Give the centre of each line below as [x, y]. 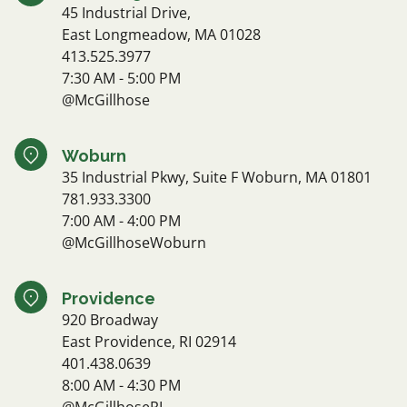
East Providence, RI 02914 [149, 342]
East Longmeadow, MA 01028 [161, 35]
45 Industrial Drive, [126, 13]
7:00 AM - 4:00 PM [121, 221]
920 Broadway [110, 320]
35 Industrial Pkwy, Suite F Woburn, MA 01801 [217, 178]
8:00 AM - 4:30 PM [121, 386]
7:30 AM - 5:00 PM [121, 79]
